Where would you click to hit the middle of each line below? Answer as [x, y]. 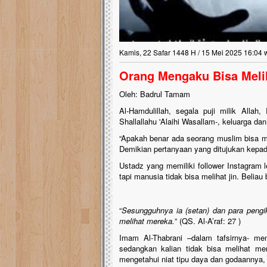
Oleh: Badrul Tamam [155, 94]
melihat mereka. [147, 221]
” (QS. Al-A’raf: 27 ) [208, 221]
